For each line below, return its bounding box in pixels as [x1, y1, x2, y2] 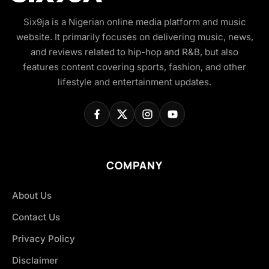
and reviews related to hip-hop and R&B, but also [31, 46, 238, 58]
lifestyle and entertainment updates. [58, 76, 211, 88]
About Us [12, 190, 52, 202]
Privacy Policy [12, 233, 75, 245]
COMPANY [106, 158, 163, 173]
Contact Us [12, 211, 60, 223]
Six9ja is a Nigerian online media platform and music [23, 16, 246, 28]
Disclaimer [12, 255, 58, 267]
